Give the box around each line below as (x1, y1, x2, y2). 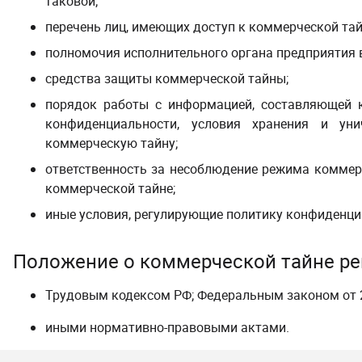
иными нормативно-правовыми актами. (45, 318, 289, 336)
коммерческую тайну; (45, 134, 178, 152)
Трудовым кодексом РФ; (45, 286, 197, 304)
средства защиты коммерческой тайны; (45, 69, 288, 87)
